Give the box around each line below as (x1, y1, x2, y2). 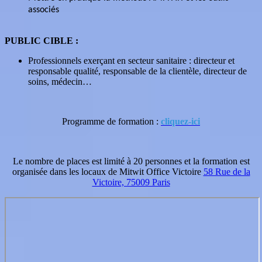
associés (28, 5, 59, 15)
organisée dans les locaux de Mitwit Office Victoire (12, 166, 204, 177)
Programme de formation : (62, 116, 161, 126)
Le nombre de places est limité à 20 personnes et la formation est (12, 156, 250, 166)
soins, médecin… (28, 76, 94, 87)
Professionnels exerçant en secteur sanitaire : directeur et (28, 55, 235, 65)
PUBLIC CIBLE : (5, 35, 78, 46)
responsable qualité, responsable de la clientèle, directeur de (28, 65, 247, 76)
